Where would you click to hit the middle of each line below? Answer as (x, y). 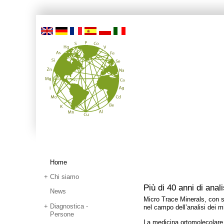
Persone (62, 214)
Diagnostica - (69, 206)
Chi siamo (65, 176)
